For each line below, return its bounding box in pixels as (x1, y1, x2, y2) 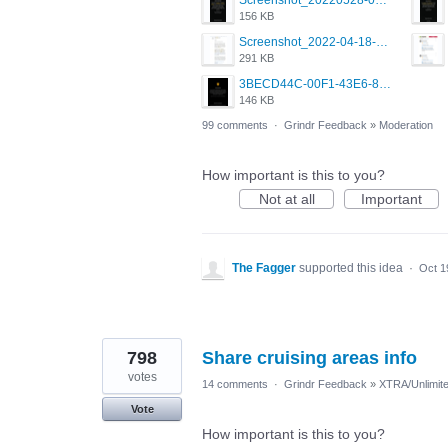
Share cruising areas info (202, 348, 417, 369)
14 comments (202, 378, 268, 391)
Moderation (379, 119, 433, 132)
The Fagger (232, 261, 296, 276)
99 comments (202, 119, 268, 132)
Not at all (258, 191, 315, 208)
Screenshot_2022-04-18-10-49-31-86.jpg (376, 35, 388, 50)
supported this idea (299, 261, 406, 276)
